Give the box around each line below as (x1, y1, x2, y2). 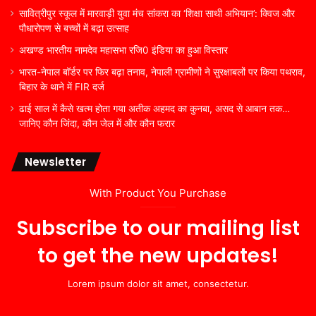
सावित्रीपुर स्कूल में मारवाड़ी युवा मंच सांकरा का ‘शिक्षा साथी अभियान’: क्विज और (19, 7, 295, 19)
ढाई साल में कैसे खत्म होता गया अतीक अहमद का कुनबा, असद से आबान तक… (19, 102, 290, 114)
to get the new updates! (37, 241, 279, 269)
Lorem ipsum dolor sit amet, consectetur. (67, 277, 249, 289)
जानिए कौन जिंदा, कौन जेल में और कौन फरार (19, 117, 175, 129)
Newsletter (25, 154, 86, 169)
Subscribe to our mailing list (16, 214, 300, 242)
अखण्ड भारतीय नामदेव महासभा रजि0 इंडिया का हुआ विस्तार (19, 44, 228, 56)
